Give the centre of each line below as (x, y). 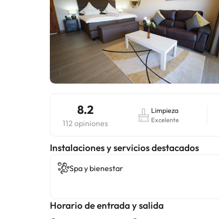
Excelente (165, 120)
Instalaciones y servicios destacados (124, 148)
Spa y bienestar (96, 168)
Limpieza (164, 110)
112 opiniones (85, 123)
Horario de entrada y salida (107, 205)
